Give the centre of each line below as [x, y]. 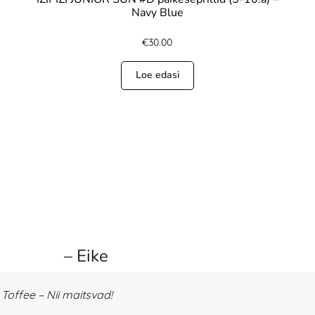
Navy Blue [157, 13]
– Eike [86, 256]
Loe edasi [157, 75]
